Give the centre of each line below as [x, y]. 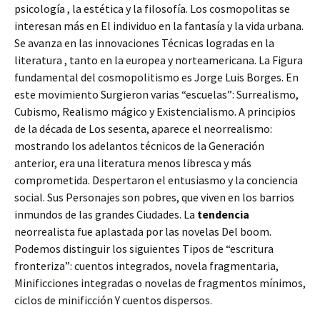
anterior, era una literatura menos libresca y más [133, 163]
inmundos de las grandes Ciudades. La [106, 214]
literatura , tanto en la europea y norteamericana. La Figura [159, 60]
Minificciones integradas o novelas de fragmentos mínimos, [160, 283]
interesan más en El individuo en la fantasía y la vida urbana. [159, 26]
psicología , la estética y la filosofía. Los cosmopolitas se [152, 9]
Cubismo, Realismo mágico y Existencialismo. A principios [155, 111]
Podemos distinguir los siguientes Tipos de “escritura [144, 249]
